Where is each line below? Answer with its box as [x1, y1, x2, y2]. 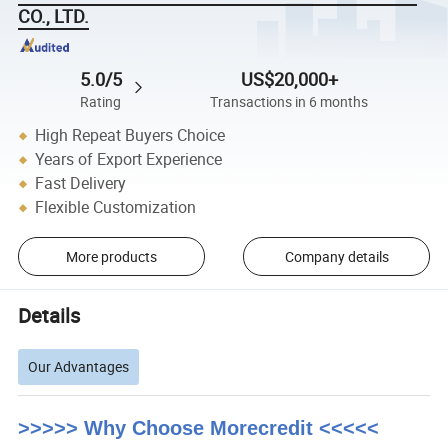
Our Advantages [28, 357, 130, 377]
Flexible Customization [35, 196, 197, 219]
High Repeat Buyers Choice [35, 124, 226, 147]
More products [65, 247, 157, 267]
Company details [284, 247, 389, 267]
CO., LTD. [18, 4, 90, 29]
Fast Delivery [35, 172, 127, 195]
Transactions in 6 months [210, 92, 369, 111]
